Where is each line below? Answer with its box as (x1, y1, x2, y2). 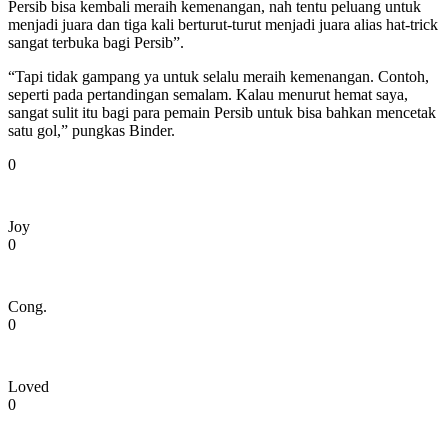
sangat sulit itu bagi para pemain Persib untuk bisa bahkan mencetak (8, 103, 436, 121)
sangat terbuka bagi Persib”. (8, 33, 184, 51)
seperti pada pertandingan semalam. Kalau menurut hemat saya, (8, 85, 408, 103)
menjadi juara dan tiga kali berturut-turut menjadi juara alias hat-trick (8, 15, 438, 33)
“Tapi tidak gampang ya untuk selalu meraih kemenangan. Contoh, (8, 67, 429, 85)
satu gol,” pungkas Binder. (8, 121, 175, 139)
